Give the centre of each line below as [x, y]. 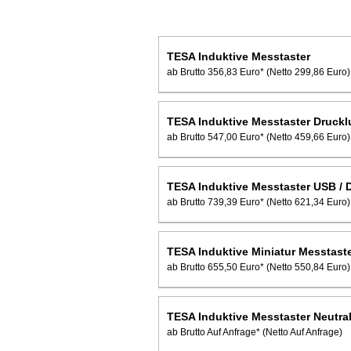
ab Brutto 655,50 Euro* [215, 267]
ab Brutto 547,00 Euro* [215, 137]
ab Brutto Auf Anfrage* [213, 332]
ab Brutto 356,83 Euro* [215, 72]
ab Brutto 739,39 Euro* [215, 202]
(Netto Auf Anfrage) [302, 332]
